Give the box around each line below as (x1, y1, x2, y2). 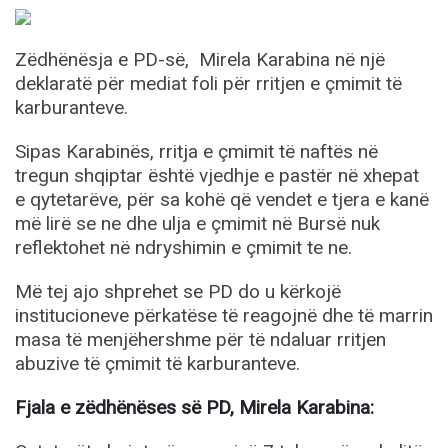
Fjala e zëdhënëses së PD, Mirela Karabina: (15, 396, 374, 419)
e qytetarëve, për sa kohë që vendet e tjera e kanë (15, 188, 429, 211)
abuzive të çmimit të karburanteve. (15, 352, 300, 375)
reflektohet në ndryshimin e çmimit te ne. (15, 236, 352, 259)
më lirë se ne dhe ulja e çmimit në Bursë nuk (15, 212, 380, 235)
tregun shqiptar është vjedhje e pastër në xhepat (15, 164, 419, 187)
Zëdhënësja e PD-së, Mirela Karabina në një (15, 48, 385, 71)
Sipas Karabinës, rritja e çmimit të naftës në (15, 140, 378, 163)
